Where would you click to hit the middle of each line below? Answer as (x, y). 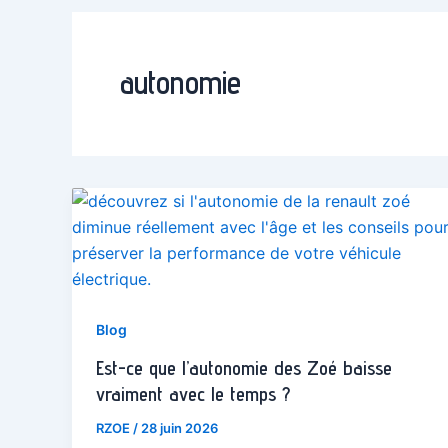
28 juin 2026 (179, 427)
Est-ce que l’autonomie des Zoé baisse (244, 367)
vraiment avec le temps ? (193, 393)
